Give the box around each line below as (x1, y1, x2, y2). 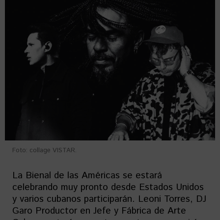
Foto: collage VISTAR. (12, 146, 77, 155)
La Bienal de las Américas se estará (12, 169, 162, 182)
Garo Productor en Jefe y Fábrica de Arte (12, 204, 186, 218)
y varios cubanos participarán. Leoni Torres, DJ (12, 192, 206, 206)
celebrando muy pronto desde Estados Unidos (12, 181, 204, 194)
